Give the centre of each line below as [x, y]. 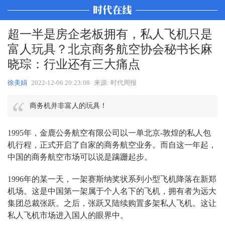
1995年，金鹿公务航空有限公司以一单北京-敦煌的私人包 [109, 133]
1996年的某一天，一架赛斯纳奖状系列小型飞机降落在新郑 [112, 179]
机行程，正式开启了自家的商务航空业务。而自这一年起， [112, 145]
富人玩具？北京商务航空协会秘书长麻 [110, 49]
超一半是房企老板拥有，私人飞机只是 [110, 34]
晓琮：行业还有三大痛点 [74, 64]
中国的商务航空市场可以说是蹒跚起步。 [80, 157]
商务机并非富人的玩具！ [68, 106]
